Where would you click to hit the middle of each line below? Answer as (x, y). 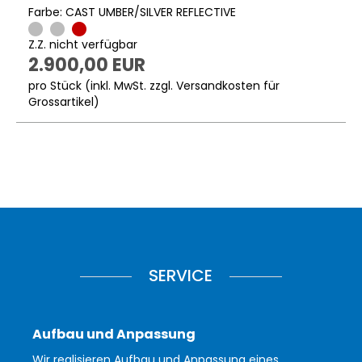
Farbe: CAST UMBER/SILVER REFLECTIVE (132, 12)
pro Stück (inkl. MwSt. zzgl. (102, 85)
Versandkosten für (228, 85)
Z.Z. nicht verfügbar (83, 44)
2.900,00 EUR (87, 65)
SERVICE (181, 275)
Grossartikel (61, 101)
